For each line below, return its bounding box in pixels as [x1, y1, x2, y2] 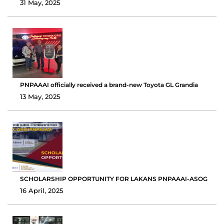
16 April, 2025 [20, 186, 63, 195]
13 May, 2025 [20, 92, 60, 101]
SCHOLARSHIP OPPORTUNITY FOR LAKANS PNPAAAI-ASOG [20, 175, 207, 183]
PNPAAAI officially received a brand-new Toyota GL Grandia [20, 81, 198, 89]
